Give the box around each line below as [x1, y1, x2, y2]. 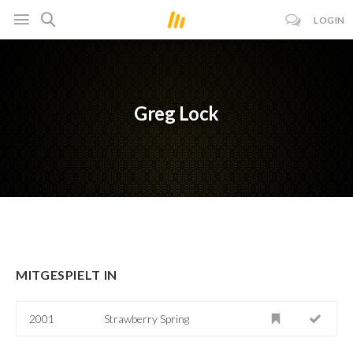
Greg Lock [134, 102, 219, 125]
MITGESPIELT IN [16, 266, 117, 282]
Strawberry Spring [104, 311, 190, 325]
